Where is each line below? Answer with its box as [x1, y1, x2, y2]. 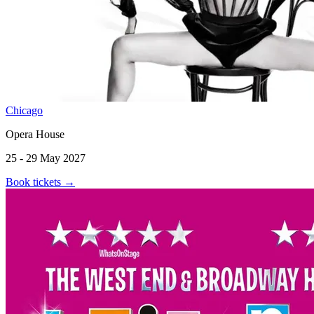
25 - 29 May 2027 [6, 151, 86, 164]
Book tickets [6, 175, 64, 188]
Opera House [6, 128, 64, 140]
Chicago [6, 104, 43, 116]
